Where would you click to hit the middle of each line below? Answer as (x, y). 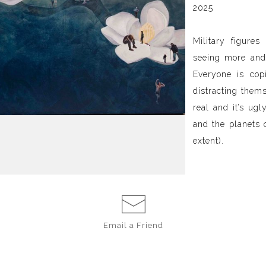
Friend (150, 225)
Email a (120, 225)
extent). (208, 141)
